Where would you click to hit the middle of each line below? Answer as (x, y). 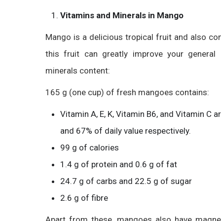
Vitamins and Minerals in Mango (122, 15)
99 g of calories (90, 147)
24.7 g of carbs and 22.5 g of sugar (126, 181)
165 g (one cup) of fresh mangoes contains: (127, 92)
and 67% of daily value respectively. (126, 131)
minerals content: (78, 71)
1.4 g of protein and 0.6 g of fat (119, 164)
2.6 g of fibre (84, 198)
